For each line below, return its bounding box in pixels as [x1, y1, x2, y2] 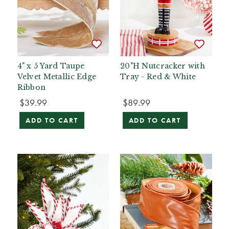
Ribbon [17, 83, 46, 93]
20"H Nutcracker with [120, 61, 205, 71]
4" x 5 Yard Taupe [17, 61, 85, 71]
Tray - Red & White [120, 72, 196, 82]
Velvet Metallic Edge [17, 72, 97, 82]
